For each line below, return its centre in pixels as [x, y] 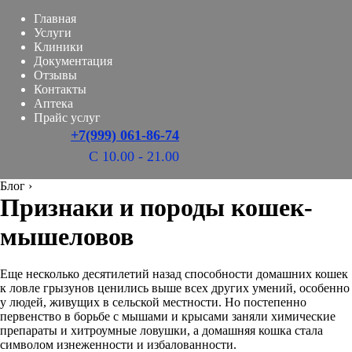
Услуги [53, 33]
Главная [55, 18]
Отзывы [55, 75]
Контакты [60, 89]
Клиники [59, 47]
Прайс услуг [67, 117]
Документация [73, 61]
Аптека [53, 103]
